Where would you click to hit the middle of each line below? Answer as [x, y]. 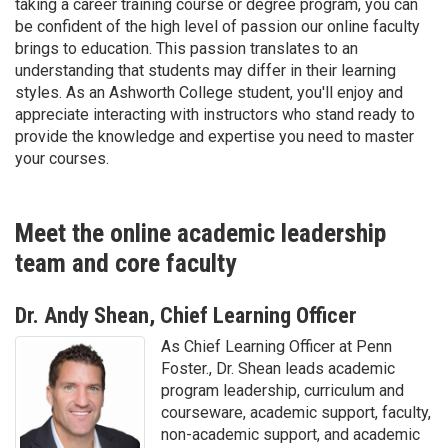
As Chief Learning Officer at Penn [276, 346]
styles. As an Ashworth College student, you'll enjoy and [209, 92]
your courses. [62, 158]
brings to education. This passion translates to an [186, 48]
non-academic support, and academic [290, 434]
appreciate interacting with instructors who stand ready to [215, 114]
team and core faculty [125, 262]
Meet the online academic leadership [200, 232]
